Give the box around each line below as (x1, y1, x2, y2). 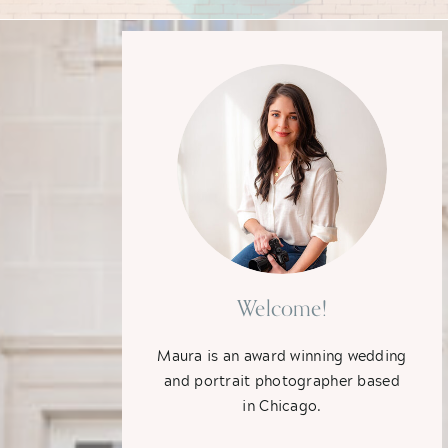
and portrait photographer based (164, 369, 400, 391)
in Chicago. (242, 394, 322, 416)
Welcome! (237, 294, 327, 322)
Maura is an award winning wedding (157, 344, 407, 366)
